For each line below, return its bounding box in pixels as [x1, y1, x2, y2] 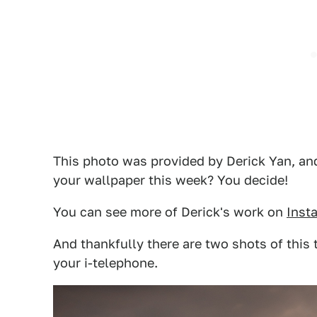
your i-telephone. [53, 255, 158, 270]
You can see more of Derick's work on [53, 204, 287, 219]
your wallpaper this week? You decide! [53, 173, 288, 188]
